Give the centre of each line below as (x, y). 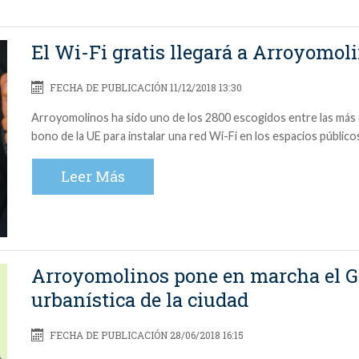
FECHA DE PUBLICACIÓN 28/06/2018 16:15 (145, 335)
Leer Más (93, 177)
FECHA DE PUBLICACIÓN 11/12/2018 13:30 (144, 88)
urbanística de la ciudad (140, 300)
